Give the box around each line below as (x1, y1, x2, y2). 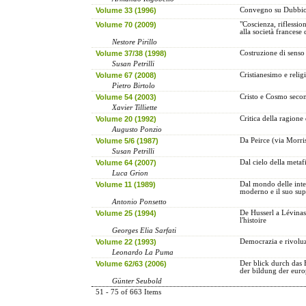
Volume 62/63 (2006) (95, 259, 167, 268)
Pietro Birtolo (112, 81, 156, 89)
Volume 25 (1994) (95, 208, 156, 217)
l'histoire (239, 216, 266, 224)
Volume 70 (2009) (95, 20, 156, 29)
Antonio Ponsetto (112, 197, 167, 206)
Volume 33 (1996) (95, 5, 156, 14)
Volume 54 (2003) (95, 92, 156, 101)
